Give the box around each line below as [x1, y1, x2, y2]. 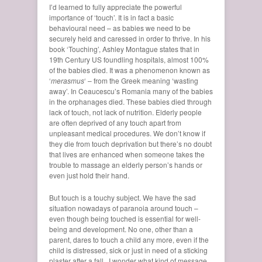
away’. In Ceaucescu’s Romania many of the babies [49, 85, 213, 96]
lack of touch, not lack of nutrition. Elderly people [49, 106, 202, 117]
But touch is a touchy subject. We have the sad [49, 192, 196, 202]
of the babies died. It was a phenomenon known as [49, 64, 210, 75]
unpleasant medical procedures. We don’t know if [49, 127, 205, 138]
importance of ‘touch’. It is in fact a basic [49, 12, 174, 22]
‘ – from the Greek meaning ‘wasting [84, 75, 198, 85]
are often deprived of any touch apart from [49, 117, 181, 127]
